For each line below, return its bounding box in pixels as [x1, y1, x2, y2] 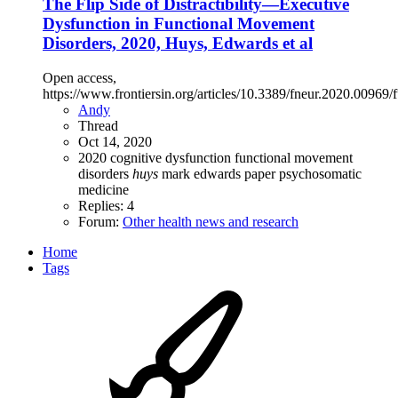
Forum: [78, 213, 123, 229]
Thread [78, 117, 118, 133]
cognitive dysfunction [110, 149, 235, 165]
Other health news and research [123, 213, 298, 229]
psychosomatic [279, 165, 362, 181]
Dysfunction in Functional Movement [43, 14, 314, 34]
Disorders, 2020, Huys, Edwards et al [43, 34, 313, 53]
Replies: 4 [78, 197, 134, 213]
